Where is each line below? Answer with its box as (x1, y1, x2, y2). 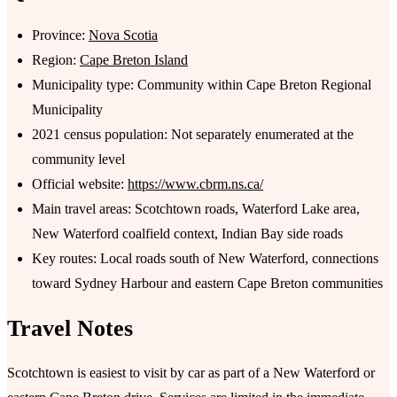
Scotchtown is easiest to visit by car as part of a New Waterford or (7, 365, 375, 381)
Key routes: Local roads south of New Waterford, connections (32, 251, 378, 267)
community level (32, 152, 125, 167)
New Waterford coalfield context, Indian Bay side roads (32, 226, 343, 242)
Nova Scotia (89, 27, 158, 43)
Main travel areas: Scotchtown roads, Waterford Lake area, (32, 201, 360, 217)
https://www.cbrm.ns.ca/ (128, 176, 263, 192)
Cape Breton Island (80, 52, 188, 68)
